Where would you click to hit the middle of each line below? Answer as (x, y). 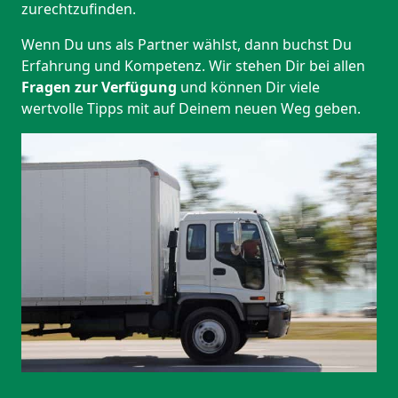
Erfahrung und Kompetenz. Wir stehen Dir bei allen (193, 66)
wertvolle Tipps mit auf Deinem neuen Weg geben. (191, 109)
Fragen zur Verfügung (99, 88)
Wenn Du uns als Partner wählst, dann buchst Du (187, 45)
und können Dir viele (248, 88)
